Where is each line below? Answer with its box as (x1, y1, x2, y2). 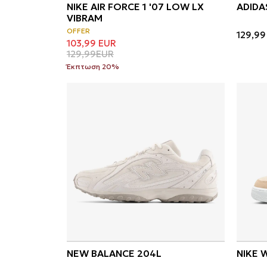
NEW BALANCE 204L (67, 247, 162, 259)
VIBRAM (67, 11, 103, 24)
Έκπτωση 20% (67, 61, 119, 71)
